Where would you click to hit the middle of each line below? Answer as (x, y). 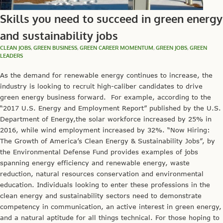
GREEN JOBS (171, 48)
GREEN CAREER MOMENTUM (116, 48)
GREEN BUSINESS (55, 48)
